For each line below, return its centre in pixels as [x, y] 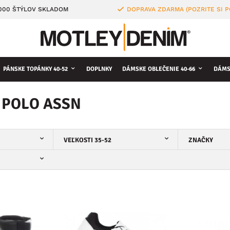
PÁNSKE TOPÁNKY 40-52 [35, 69]
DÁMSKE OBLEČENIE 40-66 [159, 69]
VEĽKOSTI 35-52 [87, 140]
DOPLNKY [99, 69]
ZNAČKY [201, 140]
